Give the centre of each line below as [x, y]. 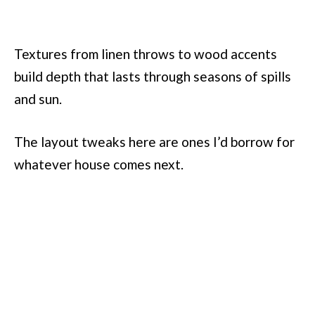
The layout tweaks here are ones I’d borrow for [154, 142]
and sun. [38, 98]
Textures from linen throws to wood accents [146, 53]
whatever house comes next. [99, 165]
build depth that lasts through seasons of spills [153, 76]
